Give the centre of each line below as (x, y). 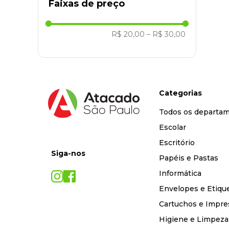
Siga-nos (68, 153)
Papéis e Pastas (188, 158)
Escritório (177, 143)
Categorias (180, 93)
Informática (180, 173)
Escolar (172, 127)
